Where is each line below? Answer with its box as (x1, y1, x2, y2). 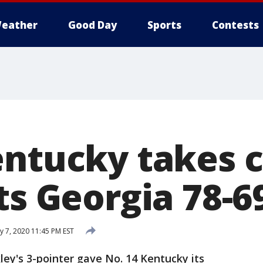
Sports (147, 18, 181, 32)
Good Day (68, 18, 117, 32)
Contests (212, 18, 259, 32)
